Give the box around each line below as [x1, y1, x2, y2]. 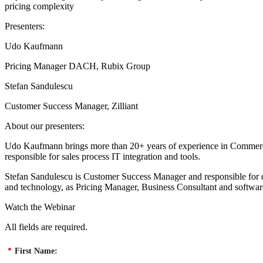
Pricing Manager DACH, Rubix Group [5, 60, 150, 71]
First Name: [15, 247, 58, 255]
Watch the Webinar [5, 201, 75, 212]
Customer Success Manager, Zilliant [5, 100, 138, 111]
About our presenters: [5, 120, 85, 131]
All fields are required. [5, 221, 87, 232]
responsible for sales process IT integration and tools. [5, 151, 200, 161]
